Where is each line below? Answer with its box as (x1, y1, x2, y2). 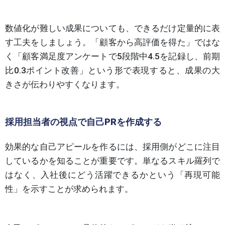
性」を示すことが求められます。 (5, 183, 133, 194)
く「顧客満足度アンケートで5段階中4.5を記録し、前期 (5, 51, 220, 61)
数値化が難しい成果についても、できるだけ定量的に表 (5, 23, 220, 33)
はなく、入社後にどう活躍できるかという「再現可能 (5, 169, 220, 180)
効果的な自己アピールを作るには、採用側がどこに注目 (5, 141, 220, 152)
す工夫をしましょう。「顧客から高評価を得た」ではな (5, 37, 220, 47)
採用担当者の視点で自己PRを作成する (5, 116, 162, 127)
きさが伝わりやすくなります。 (5, 79, 125, 89)
